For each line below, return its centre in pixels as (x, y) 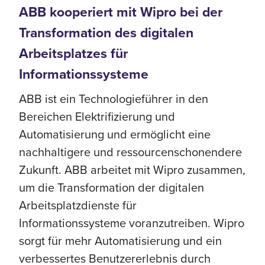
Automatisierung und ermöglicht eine (115, 134)
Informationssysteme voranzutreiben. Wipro (132, 223)
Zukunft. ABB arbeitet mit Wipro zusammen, (132, 169)
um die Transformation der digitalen (112, 187)
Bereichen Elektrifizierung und (97, 116)
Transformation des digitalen (106, 33)
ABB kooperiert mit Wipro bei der (121, 12)
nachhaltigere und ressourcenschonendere (130, 152)
